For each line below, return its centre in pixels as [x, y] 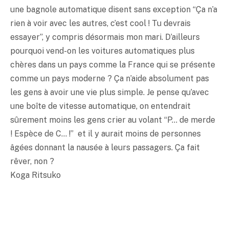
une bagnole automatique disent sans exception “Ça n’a [114, 10]
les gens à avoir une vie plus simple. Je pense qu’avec [110, 93]
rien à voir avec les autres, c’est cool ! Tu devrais [100, 24]
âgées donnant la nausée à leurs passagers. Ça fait [105, 148]
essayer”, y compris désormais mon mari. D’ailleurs [105, 37]
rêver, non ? [32, 162]
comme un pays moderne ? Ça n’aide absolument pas [110, 79]
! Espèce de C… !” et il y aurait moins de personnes [106, 134]
